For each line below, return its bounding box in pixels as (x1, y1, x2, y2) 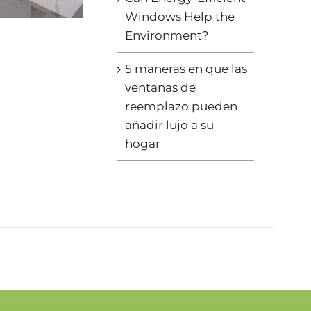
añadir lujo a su (124, 118, 214, 133)
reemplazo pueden (124, 99, 237, 114)
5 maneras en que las (124, 62, 247, 76)
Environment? (124, 28, 209, 43)
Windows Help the (124, 10, 235, 24)
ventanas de (124, 81, 196, 95)
